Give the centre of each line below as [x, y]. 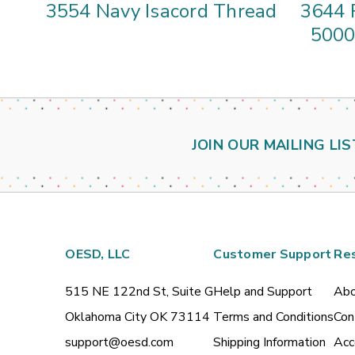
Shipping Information [270, 343]
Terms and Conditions [274, 317]
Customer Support [273, 255]
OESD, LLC [98, 255]
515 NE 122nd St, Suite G [139, 292]
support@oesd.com [120, 343]
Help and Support [263, 292]
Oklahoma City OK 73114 [138, 317]
